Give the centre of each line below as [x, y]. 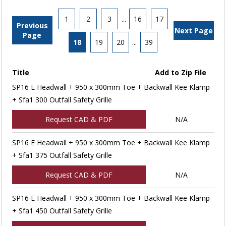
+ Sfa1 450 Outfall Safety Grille [62, 210]
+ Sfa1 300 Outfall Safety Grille [62, 99]
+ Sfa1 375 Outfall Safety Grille [62, 155]
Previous [32, 26]
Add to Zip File [181, 72]
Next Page [194, 30]
